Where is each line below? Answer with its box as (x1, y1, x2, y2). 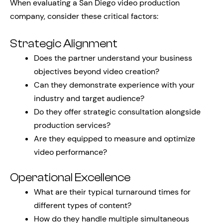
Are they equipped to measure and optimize (34, 133, 195, 144)
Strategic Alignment (10, 37, 117, 50)
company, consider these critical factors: (10, 11, 158, 21)
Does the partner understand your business (34, 53, 192, 63)
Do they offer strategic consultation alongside (34, 107, 201, 117)
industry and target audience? (34, 93, 144, 104)
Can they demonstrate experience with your (34, 80, 195, 90)
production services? (34, 120, 111, 130)
